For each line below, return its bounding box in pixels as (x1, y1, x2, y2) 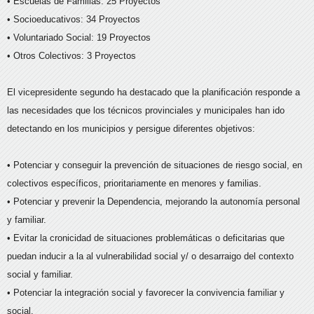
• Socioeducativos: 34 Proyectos (7, 13, 140, 25)
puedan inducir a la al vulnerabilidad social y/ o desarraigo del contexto (7, 250, 294, 261)
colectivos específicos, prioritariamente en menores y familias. (7, 177, 261, 189)
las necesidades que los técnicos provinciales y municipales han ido (7, 104, 285, 116)
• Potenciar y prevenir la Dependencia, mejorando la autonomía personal (7, 196, 300, 207)
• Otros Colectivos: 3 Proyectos (7, 50, 136, 61)
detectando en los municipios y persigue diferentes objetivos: (7, 123, 255, 134)
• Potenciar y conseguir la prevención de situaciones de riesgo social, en (7, 159, 302, 170)
